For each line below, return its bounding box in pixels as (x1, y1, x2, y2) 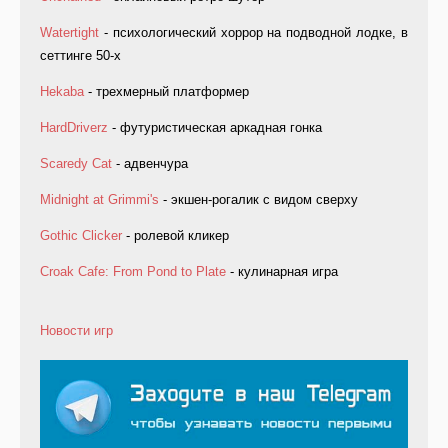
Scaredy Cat (40, 156, 112, 172)
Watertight (40, 25, 99, 41)
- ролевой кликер (122, 228, 229, 244)
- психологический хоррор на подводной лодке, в (99, 25, 408, 41)
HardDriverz (40, 120, 108, 136)
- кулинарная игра (226, 264, 338, 280)
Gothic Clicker (40, 228, 122, 244)
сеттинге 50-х (40, 48, 121, 64)
